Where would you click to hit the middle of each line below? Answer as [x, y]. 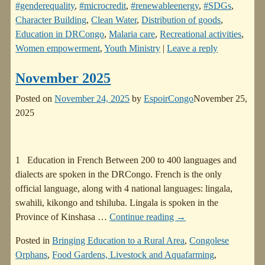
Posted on [35, 98]
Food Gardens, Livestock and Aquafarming [133, 254]
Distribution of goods [181, 20]
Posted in [33, 240]
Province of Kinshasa [57, 216]
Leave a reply [193, 48]
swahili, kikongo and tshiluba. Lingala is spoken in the [117, 202]
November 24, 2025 [92, 98]
